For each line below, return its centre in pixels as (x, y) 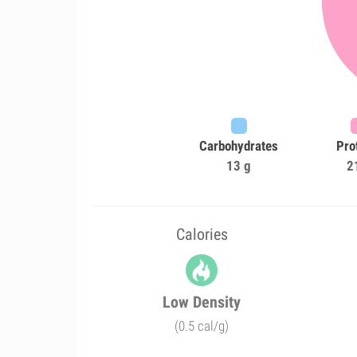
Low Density (202, 302)
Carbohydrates (239, 146)
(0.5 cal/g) (202, 326)
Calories (202, 234)
